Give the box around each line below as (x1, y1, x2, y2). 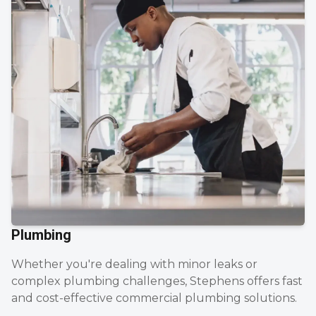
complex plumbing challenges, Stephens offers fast (11, 274, 303, 288)
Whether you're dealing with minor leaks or (11, 257, 257, 271)
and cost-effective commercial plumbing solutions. (11, 291, 297, 305)
